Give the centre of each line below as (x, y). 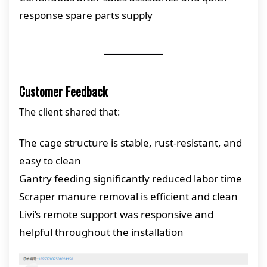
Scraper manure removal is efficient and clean (128, 196)
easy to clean (50, 161)
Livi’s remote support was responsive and (116, 214)
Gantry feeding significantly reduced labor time (131, 178)
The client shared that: (69, 112)
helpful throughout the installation (101, 232)
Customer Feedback (63, 91)
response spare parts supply (86, 15)
